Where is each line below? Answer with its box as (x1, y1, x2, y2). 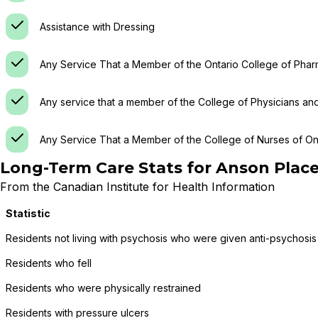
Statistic (6, 207, 50, 219)
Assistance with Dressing (40, 21, 155, 33)
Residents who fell (6, 257, 92, 269)
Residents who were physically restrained (6, 282, 201, 294)
